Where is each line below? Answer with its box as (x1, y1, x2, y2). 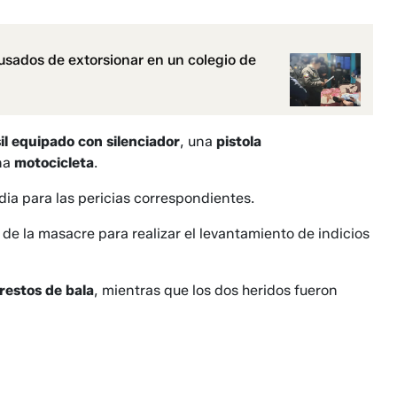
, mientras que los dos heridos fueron (94, 282, 338, 300)
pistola (216, 133, 261, 151)
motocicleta (14, 154, 94, 172)
